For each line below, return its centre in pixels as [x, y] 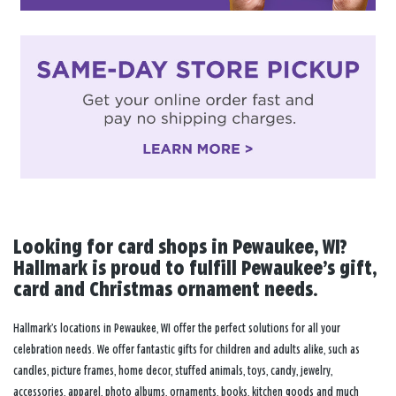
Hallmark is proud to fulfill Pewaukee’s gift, [195, 269]
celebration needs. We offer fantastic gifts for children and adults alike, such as [187, 349]
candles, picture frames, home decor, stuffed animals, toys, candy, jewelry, [173, 370]
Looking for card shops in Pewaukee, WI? [180, 247]
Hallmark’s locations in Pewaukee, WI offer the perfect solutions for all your [177, 328]
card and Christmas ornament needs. [165, 290]
